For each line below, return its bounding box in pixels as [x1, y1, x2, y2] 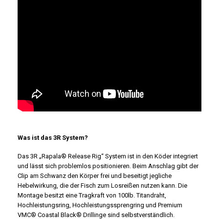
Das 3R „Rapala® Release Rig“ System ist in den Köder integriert [18, 153, 198, 160]
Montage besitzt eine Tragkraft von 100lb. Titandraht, [18, 192, 166, 199]
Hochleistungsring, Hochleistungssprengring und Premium [18, 201, 182, 209]
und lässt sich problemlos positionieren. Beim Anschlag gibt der [18, 162, 198, 170]
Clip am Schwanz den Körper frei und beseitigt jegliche [18, 172, 172, 179]
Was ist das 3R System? [18, 134, 88, 141]
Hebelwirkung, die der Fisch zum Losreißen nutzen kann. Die [18, 182, 187, 189]
